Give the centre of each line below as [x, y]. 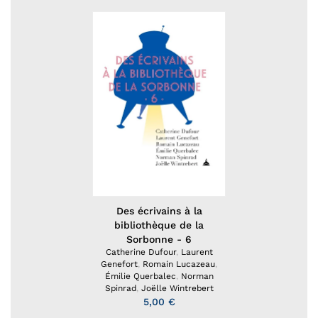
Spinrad [120, 288]
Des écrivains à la [159, 210]
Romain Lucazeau [179, 264]
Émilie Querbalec [140, 276]
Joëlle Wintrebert [177, 288]
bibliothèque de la [159, 225]
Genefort [119, 264]
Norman [197, 276]
